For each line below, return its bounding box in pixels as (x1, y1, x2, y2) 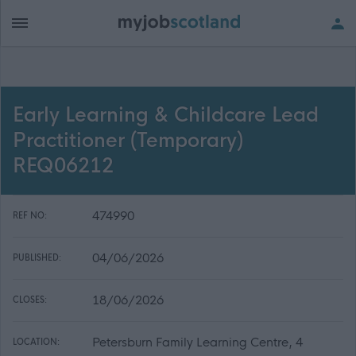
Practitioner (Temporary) (13, 129, 243, 153)
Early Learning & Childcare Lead (13, 103, 319, 127)
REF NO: (13, 211, 47, 221)
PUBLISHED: (13, 253, 61, 263)
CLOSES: (13, 295, 47, 305)
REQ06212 (13, 154, 114, 178)
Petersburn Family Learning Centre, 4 (92, 335, 303, 350)
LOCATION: (13, 337, 60, 347)
